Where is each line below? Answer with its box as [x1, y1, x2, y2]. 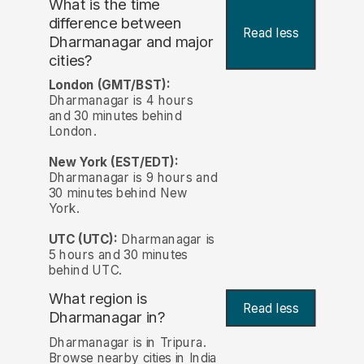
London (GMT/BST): [48, 77, 171, 93]
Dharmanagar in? [48, 308, 166, 327]
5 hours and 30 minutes [48, 247, 188, 263]
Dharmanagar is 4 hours [48, 93, 193, 109]
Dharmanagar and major [48, 32, 214, 51]
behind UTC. [48, 262, 123, 279]
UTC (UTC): [48, 232, 118, 248]
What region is [48, 289, 148, 309]
